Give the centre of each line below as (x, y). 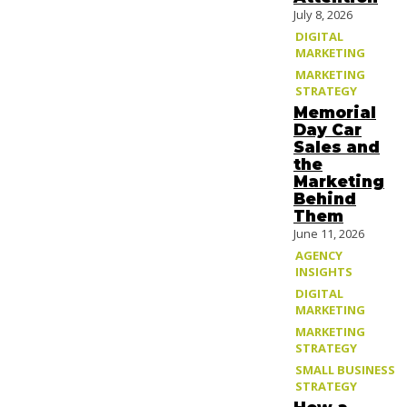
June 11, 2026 (329, 233)
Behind (325, 199)
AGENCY (319, 255)
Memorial (335, 112)
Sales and (337, 147)
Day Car (328, 129)
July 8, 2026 (323, 14)
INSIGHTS (324, 271)
